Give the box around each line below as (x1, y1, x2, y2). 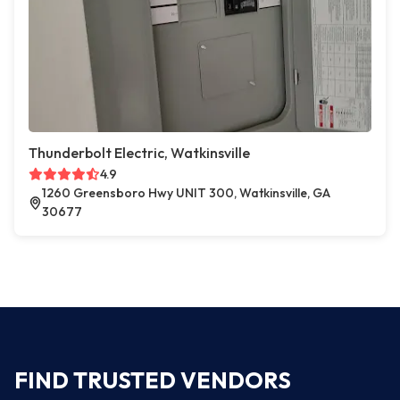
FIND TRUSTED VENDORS (14, 366, 291, 395)
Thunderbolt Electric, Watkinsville (29, 144, 250, 162)
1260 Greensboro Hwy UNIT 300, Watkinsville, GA (41, 185, 330, 201)
